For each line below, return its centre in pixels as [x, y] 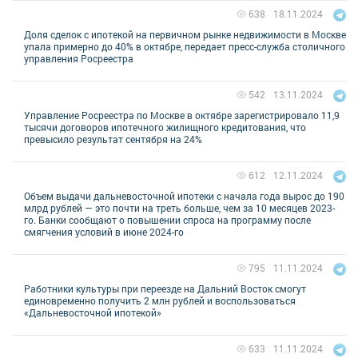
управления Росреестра [79, 58]
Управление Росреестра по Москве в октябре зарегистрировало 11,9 [182, 115]
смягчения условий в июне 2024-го [104, 231]
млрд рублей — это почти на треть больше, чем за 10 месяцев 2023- [179, 207]
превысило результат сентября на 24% [113, 139]
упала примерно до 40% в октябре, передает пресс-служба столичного [185, 46]
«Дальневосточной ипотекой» [93, 312]
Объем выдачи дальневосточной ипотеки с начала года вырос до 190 [184, 195]
